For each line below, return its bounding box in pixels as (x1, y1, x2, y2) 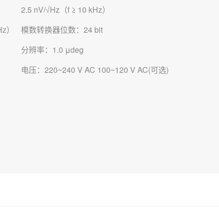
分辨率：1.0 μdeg (21, 44, 84, 55)
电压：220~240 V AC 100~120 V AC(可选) (21, 64, 169, 75)
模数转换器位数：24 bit (21, 24, 103, 35)
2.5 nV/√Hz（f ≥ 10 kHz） (21, 4, 110, 15)
